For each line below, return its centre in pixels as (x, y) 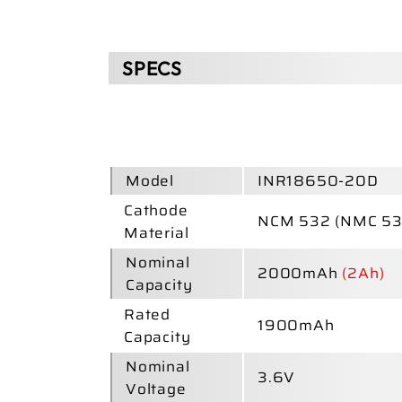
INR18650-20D (318, 180)
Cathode (156, 210)
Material (156, 232)
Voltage (156, 389)
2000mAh (300, 273)
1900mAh (296, 325)
